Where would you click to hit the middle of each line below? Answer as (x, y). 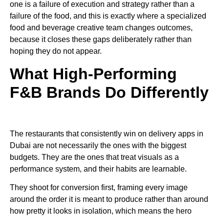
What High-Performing (93, 74)
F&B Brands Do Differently (109, 92)
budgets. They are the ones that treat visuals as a (94, 157)
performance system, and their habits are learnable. (98, 169)
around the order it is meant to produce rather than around (109, 199)
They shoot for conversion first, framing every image (99, 188)
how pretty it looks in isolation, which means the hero (101, 211)
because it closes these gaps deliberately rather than (101, 40)
